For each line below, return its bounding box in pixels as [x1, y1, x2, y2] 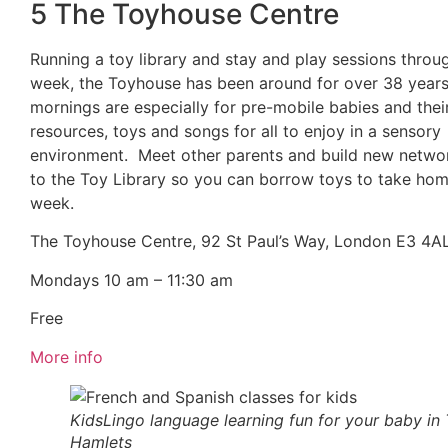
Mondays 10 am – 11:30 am [30, 269, 233, 290]
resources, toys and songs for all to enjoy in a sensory [30, 121, 441, 142]
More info [30, 346, 103, 367]
